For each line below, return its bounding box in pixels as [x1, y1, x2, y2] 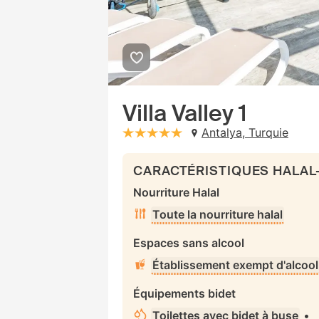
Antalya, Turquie [202, 125, 288, 140]
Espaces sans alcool [133, 236, 244, 250]
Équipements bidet [133, 286, 236, 300]
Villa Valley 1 [122, 98, 246, 128]
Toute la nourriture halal [152, 207, 283, 221]
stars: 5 [182, 126, 218, 139]
